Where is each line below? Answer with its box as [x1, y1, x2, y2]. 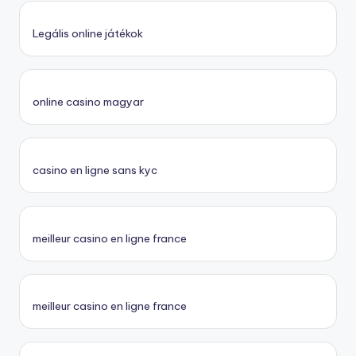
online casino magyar [33, 95, 144, 110]
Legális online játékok [33, 26, 143, 41]
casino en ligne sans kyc [33, 162, 157, 177]
